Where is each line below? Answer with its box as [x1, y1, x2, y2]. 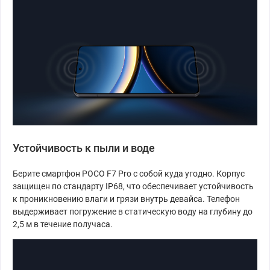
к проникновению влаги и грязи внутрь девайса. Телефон [13, 194, 240, 204]
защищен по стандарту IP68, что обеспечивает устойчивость [13, 181, 254, 192]
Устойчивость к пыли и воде [13, 142, 155, 155]
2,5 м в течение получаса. [13, 219, 113, 230]
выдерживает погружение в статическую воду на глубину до [13, 207, 253, 217]
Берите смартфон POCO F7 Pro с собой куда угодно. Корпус [13, 169, 245, 179]
